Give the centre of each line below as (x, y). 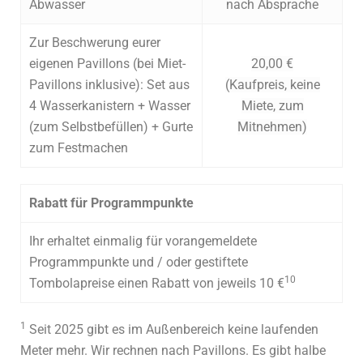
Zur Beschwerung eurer (95, 43)
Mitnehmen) (272, 127)
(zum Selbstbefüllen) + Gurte (111, 127)
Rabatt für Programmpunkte (111, 203)
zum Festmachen (79, 148)
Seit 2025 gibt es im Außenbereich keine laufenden (172, 330)
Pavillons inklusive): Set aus (109, 85)
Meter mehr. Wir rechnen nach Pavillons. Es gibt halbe (173, 351)
